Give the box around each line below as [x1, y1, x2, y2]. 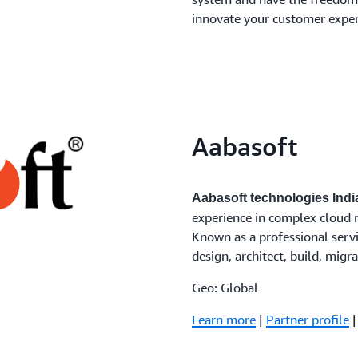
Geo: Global [192, 280, 258, 296]
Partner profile [266, 312, 349, 328]
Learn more [192, 312, 256, 328]
